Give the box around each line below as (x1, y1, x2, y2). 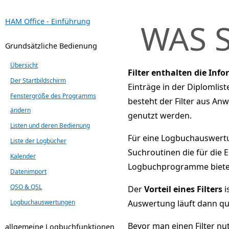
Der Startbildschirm (10, 76, 66, 85)
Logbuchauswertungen (10, 197, 75, 207)
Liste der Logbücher (10, 136, 66, 145)
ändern (10, 105, 31, 114)
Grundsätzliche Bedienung (5, 40, 97, 51)
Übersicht (10, 60, 38, 70)
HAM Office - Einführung (5, 16, 90, 26)
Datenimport (10, 167, 47, 176)
